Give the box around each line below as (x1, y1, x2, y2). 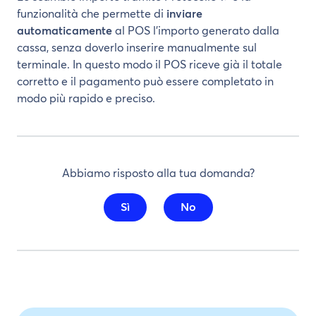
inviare (166, 8, 202, 20)
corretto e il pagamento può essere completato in (17, 76, 274, 87)
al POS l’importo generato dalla (112, 25, 279, 37)
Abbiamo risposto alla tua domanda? (61, 168, 255, 179)
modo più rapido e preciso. (17, 93, 158, 104)
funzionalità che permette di (17, 8, 166, 20)
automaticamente (17, 25, 112, 37)
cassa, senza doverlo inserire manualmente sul (17, 42, 257, 54)
